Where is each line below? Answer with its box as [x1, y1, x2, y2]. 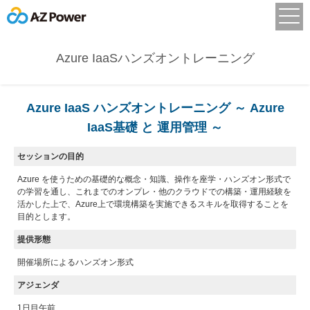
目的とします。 [17, 212, 75, 222]
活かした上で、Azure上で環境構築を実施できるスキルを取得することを [17, 199, 289, 210]
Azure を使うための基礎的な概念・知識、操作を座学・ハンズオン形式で [17, 174, 291, 185]
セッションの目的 [17, 152, 84, 162]
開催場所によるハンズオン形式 [17, 257, 134, 268]
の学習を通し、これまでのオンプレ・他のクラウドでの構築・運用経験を [17, 187, 291, 197]
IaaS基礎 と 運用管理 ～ [87, 120, 223, 135]
